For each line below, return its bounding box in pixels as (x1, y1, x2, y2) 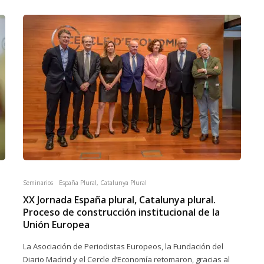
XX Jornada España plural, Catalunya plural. (23, 193, 216, 206)
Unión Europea (23, 218, 90, 231)
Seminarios (23, 179, 53, 187)
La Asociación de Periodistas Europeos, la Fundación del (23, 241, 223, 252)
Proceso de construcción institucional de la (23, 206, 220, 219)
